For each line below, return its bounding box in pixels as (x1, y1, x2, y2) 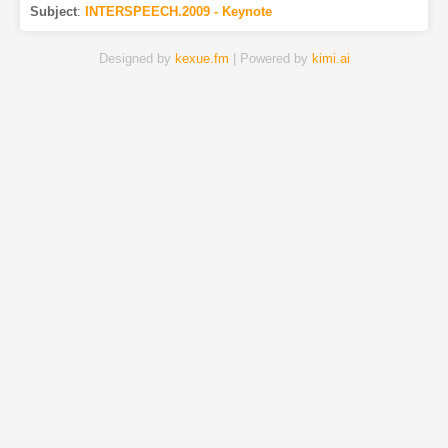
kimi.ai (311, 51, 350, 67)
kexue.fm (174, 51, 229, 67)
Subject (29, 4, 77, 20)
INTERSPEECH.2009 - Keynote (84, 4, 272, 20)
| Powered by (228, 51, 312, 67)
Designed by (98, 51, 175, 67)
